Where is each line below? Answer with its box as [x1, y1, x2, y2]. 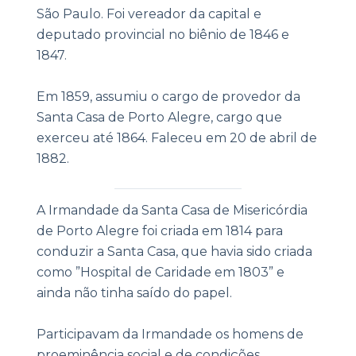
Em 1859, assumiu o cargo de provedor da [36, 89, 300, 105]
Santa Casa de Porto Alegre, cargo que [36, 110, 282, 126]
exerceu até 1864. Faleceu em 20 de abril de [36, 130, 317, 146]
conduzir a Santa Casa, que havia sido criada [36, 244, 312, 260]
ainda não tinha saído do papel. [36, 285, 235, 301]
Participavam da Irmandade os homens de [36, 327, 304, 342]
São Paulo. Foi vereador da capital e [36, 6, 261, 22]
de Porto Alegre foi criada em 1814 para [36, 223, 283, 239]
